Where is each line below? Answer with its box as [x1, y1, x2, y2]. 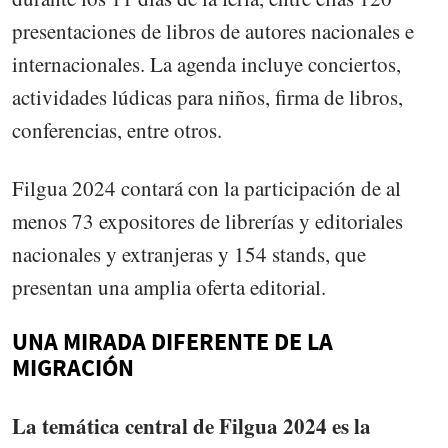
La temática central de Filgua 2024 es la [12, 411, 371, 442]
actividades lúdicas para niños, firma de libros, [12, 83, 403, 112]
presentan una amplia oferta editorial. [12, 273, 326, 302]
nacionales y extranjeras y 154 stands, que [12, 240, 366, 269]
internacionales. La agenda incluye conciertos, [12, 50, 401, 79]
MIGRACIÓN [12, 352, 134, 384]
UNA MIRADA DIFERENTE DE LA [12, 326, 333, 358]
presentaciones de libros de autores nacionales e [12, 17, 414, 46]
